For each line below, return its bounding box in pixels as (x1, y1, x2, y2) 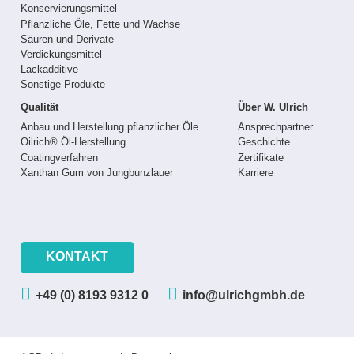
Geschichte (238, 136, 290, 149)
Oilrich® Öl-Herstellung (20, 136, 126, 149)
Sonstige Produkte (20, 78, 105, 91)
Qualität (20, 101, 58, 114)
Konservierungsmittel (20, 2, 117, 15)
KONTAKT (46, 250, 109, 264)
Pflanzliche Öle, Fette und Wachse (20, 17, 180, 30)
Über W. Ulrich (238, 101, 308, 114)
